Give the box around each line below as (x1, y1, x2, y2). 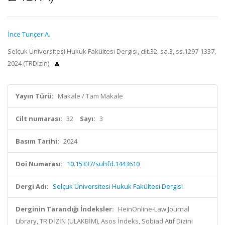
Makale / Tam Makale (58, 91, 123, 100)
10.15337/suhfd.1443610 (67, 159, 140, 168)
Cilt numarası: (16, 114, 62, 123)
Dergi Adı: (16, 182, 49, 191)
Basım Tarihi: (16, 137, 59, 146)
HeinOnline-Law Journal (118, 204, 189, 213)
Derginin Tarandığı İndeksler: (16, 204, 114, 213)
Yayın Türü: (16, 91, 54, 100)
